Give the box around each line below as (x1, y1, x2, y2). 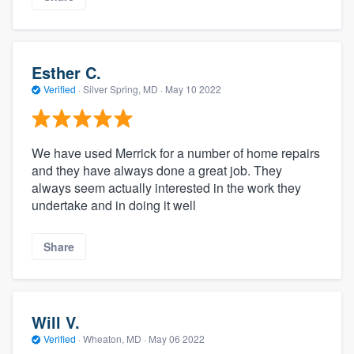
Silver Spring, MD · (81, 82, 165, 96)
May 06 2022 (149, 332, 205, 346)
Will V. (32, 311, 80, 334)
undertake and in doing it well (32, 195, 196, 214)
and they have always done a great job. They (32, 160, 282, 179)
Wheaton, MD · (81, 332, 149, 346)
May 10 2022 (165, 82, 221, 96)
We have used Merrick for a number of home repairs (32, 143, 320, 162)
